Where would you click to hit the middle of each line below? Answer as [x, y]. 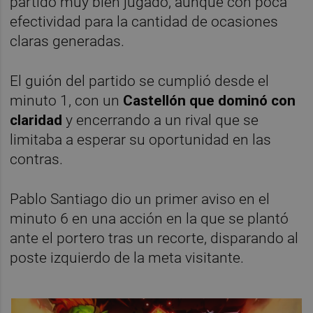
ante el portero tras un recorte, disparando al [154, 238]
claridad [36, 120]
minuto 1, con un [67, 100]
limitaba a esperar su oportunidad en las [141, 139]
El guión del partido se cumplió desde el [140, 81]
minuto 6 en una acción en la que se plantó [150, 218]
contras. [37, 159]
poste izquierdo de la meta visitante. [127, 257]
